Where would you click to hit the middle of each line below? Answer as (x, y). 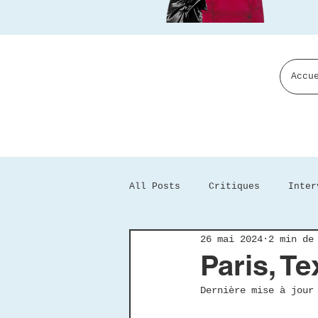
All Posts (155, 186)
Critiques (234, 186)
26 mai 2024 (231, 239)
